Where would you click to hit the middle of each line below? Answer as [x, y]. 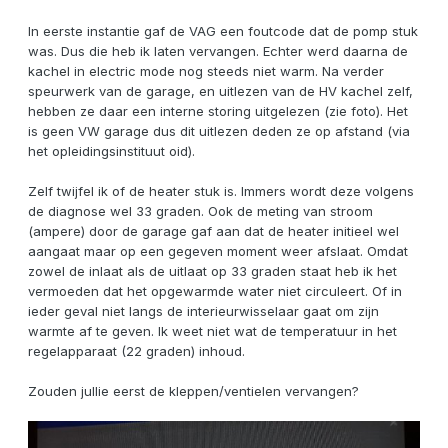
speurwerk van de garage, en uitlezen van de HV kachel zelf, [220, 90]
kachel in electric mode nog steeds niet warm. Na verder [206, 70]
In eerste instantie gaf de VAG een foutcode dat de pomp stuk [223, 30]
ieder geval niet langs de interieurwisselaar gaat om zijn [203, 310]
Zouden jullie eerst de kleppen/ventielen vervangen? [195, 390]
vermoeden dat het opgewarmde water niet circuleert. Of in [215, 290]
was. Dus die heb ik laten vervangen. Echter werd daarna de [218, 50]
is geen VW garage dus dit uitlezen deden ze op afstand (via [219, 130]
